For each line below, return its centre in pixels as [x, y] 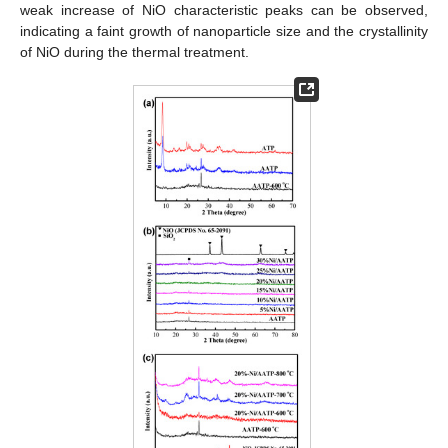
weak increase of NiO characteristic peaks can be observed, [224, 10]
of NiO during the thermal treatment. [134, 52]
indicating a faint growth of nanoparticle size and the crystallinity [224, 31]
